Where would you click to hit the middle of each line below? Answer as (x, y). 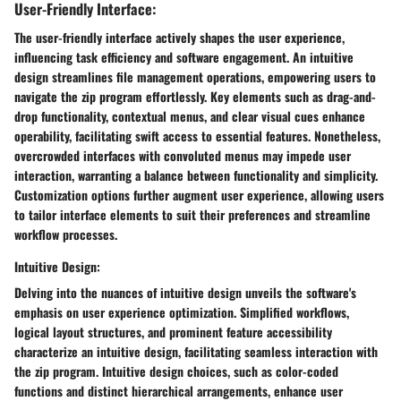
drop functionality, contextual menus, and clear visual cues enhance (190, 115)
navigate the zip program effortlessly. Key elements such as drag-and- (195, 96)
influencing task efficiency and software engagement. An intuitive (184, 56)
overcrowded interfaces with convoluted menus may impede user (183, 155)
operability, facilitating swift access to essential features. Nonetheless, (197, 135)
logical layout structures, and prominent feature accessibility (173, 331)
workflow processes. (66, 234)
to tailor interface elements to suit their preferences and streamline (192, 214)
